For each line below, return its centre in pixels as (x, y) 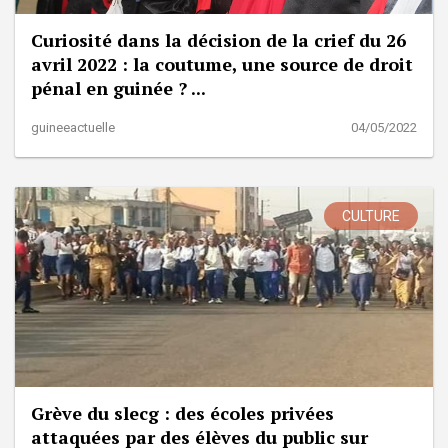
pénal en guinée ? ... (118, 87)
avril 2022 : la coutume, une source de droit (222, 63)
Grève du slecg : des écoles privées (182, 412)
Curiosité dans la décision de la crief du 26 (218, 39)
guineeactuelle (73, 127)
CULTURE (371, 215)
